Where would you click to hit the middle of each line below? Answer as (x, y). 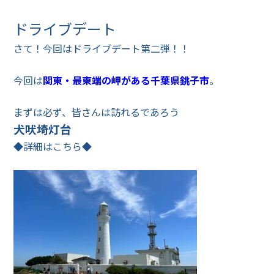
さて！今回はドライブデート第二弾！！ (102, 48)
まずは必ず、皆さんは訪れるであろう (97, 112)
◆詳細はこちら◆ (53, 146)
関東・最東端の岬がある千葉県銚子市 (126, 80)
